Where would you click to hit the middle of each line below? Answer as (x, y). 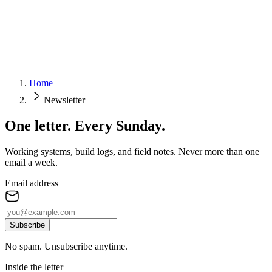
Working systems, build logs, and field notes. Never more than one (132, 151)
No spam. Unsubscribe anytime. (66, 246)
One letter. (38, 125)
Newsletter (64, 100)
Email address (32, 183)
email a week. (31, 162)
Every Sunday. (120, 125)
